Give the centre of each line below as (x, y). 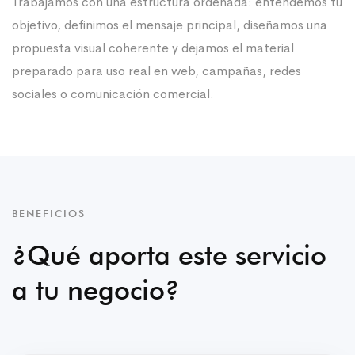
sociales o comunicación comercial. (113, 94)
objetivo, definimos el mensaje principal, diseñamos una (170, 25)
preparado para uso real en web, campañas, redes (157, 71)
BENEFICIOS (49, 213)
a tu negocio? (96, 289)
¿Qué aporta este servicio (169, 254)
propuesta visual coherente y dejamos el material (153, 48)
